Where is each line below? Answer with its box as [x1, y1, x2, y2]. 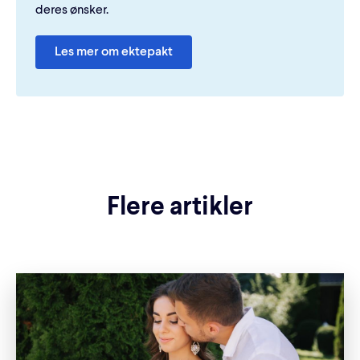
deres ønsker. [35, 4, 108, 18]
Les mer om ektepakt [55, 46, 173, 59]
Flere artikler [107, 194, 253, 221]
